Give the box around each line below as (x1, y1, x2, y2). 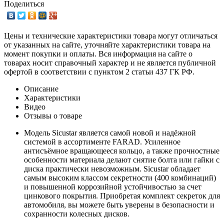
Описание (24, 84, 58, 93)
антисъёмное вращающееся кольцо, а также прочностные (24, 146, 219, 155)
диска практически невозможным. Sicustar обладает (24, 164, 200, 173)
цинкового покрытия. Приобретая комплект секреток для (24, 191, 220, 200)
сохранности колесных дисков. (24, 209, 129, 218)
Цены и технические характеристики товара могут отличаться (4, 31, 217, 40)
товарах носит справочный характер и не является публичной (4, 58, 216, 67)
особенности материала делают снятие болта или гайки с (24, 155, 219, 164)
